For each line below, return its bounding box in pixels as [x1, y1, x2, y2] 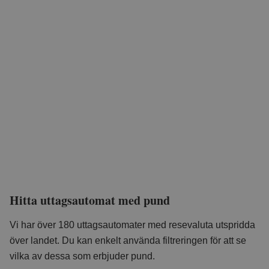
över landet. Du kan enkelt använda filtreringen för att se [10, 235, 246, 246]
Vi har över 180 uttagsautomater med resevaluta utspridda [10, 219, 255, 230]
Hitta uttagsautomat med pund [10, 191, 170, 209]
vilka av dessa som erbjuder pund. [10, 250, 155, 261]
